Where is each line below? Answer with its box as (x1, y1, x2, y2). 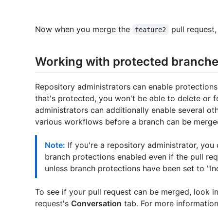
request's (35, 198, 71, 208)
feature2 (135, 25, 166, 34)
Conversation (71, 198, 122, 208)
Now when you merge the (35, 24, 132, 34)
